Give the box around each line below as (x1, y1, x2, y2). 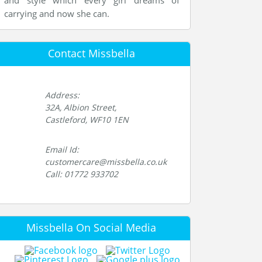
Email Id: (45, 144, 79, 155)
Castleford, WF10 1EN (45, 114, 129, 125)
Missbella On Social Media (26, 220, 156, 235)
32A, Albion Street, (45, 102, 116, 113)
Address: (45, 89, 80, 101)
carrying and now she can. (4, 8, 109, 19)
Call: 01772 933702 (45, 168, 118, 180)
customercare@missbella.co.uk (45, 156, 167, 167)
